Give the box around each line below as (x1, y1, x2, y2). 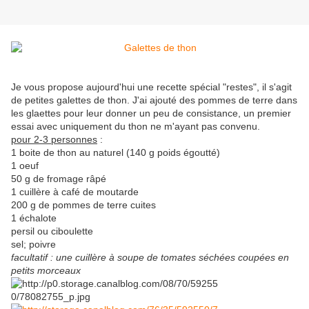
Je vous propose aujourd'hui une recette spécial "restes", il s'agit (11, 81, 292, 93)
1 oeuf (11, 160, 39, 172)
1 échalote (11, 212, 57, 224)
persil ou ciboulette (11, 226, 93, 237)
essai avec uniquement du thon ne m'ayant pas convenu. (11, 121, 260, 132)
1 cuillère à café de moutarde (11, 186, 139, 198)
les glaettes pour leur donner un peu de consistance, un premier (11, 108, 291, 119)
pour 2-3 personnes (11, 134, 97, 146)
